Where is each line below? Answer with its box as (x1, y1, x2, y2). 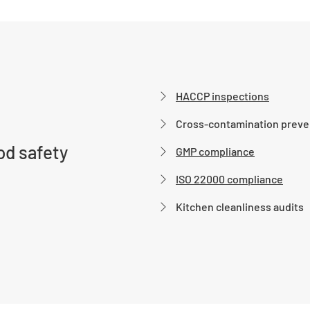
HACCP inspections (176, 89, 269, 102)
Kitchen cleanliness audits (176, 200, 304, 213)
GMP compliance (176, 145, 255, 158)
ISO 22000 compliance (176, 172, 283, 185)
